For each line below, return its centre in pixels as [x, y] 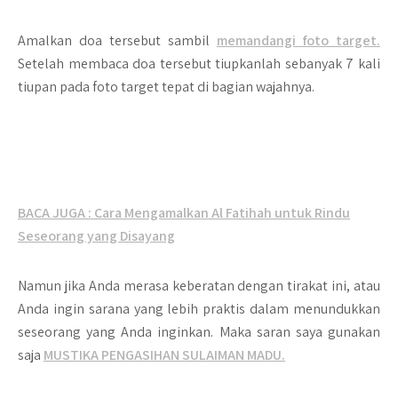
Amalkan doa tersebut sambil [117, 40]
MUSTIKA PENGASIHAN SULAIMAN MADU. [164, 355]
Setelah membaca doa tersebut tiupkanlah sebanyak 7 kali [199, 64]
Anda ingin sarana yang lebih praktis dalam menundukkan [199, 309]
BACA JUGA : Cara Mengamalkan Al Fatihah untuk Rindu [184, 213]
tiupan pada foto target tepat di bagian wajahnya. [166, 87]
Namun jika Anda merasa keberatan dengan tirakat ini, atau [199, 286]
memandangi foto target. [298, 40]
